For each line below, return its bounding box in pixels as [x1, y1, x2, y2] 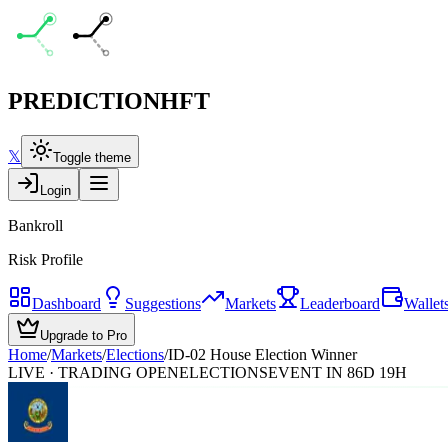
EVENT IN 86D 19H [268, 363, 407, 381]
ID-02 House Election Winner [168, 345, 357, 363]
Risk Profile [8, 250, 83, 268]
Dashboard [32, 294, 101, 312]
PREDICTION [8, 87, 160, 114]
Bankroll [8, 216, 63, 234]
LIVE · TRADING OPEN [8, 363, 179, 381]
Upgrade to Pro [40, 327, 127, 343]
